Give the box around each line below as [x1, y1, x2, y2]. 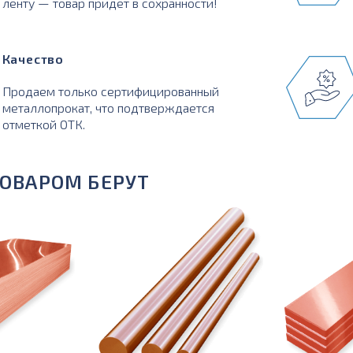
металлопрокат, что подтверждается [2, 100, 214, 115]
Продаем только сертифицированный [2, 84, 219, 98]
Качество [2, 51, 64, 66]
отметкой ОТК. [2, 117, 85, 132]
